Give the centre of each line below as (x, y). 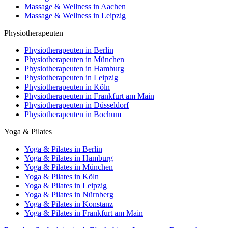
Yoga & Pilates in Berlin (63, 149)
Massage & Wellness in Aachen (75, 6)
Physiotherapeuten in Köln (67, 87)
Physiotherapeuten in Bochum (73, 114)
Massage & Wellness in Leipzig (75, 15)
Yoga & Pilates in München (69, 167)
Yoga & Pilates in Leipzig (66, 185)
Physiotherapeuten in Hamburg (74, 68)
